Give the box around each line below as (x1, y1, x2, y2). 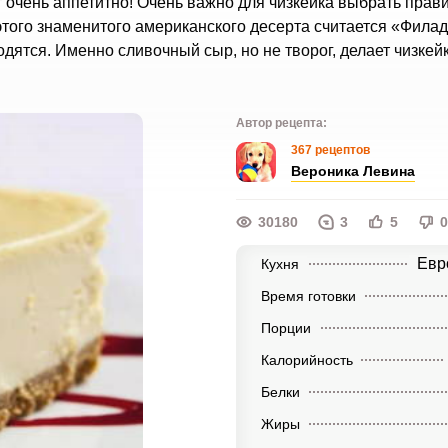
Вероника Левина (290, 163, 415, 179)
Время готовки (260, 288, 356, 304)
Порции (260, 320, 311, 336)
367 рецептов (290, 143, 370, 157)
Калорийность (260, 352, 353, 368)
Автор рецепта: (235, 116, 327, 130)
